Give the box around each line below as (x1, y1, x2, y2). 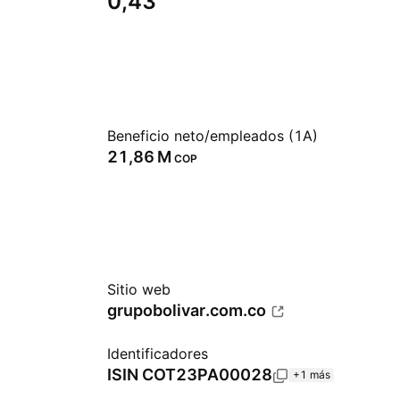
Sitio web (107, 280, 171, 298)
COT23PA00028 (142, 365, 272, 384)
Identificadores (107, 345, 208, 362)
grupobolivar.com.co (107, 301, 266, 320)
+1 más (293, 368, 330, 381)
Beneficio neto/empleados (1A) (107, 127, 318, 145)
